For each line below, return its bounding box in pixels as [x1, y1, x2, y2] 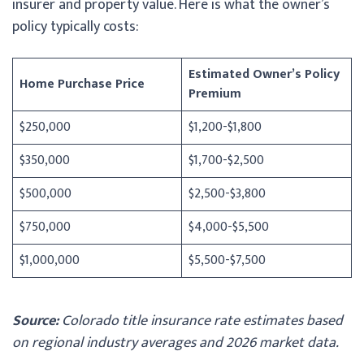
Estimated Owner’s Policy [188, 63, 340, 85]
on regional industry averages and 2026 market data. [12, 330, 342, 355]
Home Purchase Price [19, 72, 145, 95]
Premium [188, 82, 241, 105]
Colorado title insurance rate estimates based [58, 308, 343, 333]
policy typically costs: [12, 14, 139, 39]
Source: [12, 308, 58, 333]
